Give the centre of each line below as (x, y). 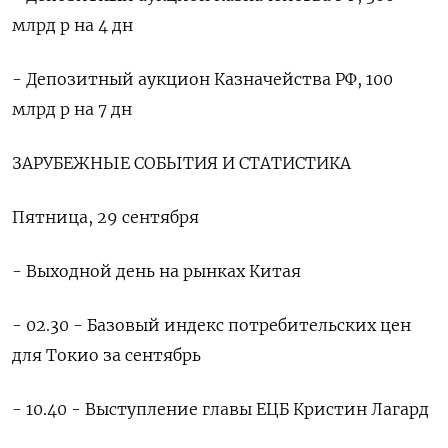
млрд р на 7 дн (72, 109)
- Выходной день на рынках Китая (156, 271)
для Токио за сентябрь (106, 355)
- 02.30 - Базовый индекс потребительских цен (211, 325)
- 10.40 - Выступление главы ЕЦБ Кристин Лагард (220, 409)
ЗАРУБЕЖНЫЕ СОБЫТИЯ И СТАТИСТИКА (181, 163)
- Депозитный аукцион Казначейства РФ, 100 (202, 79)
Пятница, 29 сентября (105, 217)
